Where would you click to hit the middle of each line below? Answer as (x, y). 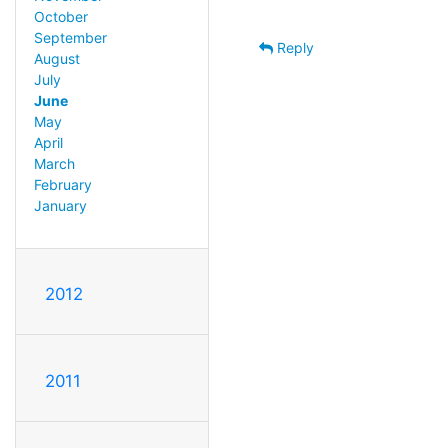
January (60, 206)
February (62, 185)
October (60, 17)
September (70, 38)
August (56, 59)
